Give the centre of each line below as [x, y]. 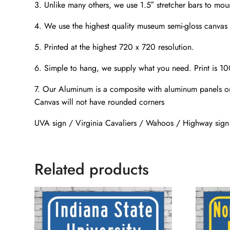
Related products [92, 169]
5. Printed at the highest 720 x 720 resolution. [114, 47]
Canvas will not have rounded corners [100, 102]
